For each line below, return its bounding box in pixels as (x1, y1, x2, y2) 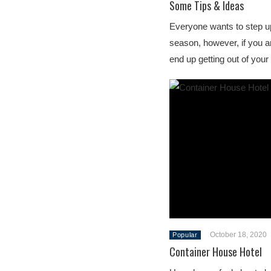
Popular (172, 231, 198, 238)
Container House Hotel (169, 244, 262, 260)
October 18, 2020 (209, 230, 267, 239)
